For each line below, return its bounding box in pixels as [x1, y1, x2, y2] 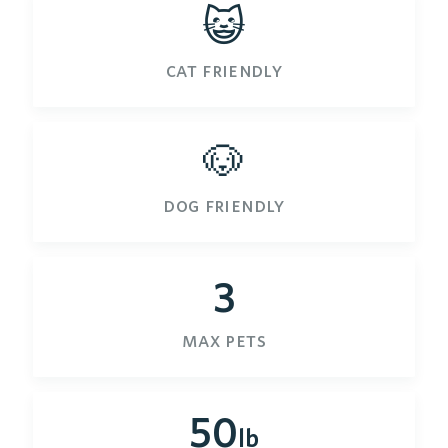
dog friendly [163, 192, 285, 216]
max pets [182, 327, 266, 351]
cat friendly [165, 57, 283, 81]
